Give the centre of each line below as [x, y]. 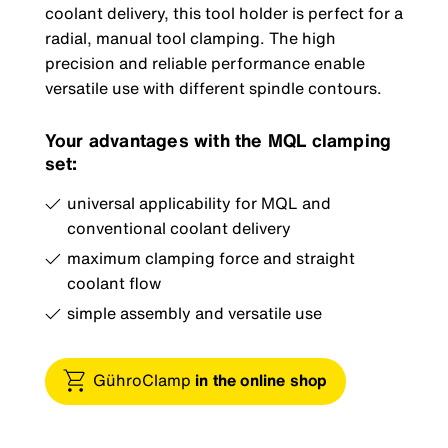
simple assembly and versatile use [194, 313]
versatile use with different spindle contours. [213, 87]
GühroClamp [144, 380]
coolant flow [113, 283]
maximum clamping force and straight [210, 258]
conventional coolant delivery [178, 228]
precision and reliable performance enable [204, 62]
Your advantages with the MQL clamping [218, 140]
